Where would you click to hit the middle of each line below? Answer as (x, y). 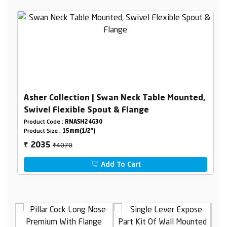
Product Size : (43, 131)
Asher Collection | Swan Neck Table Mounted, (114, 98)
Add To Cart (120, 164)
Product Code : (44, 122)
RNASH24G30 (83, 122)
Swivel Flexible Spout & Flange (86, 110)
